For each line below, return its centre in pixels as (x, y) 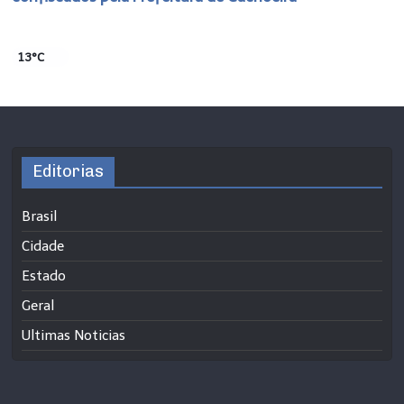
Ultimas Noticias (74, 335)
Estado (44, 275)
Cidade (43, 246)
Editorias (69, 171)
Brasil (40, 216)
